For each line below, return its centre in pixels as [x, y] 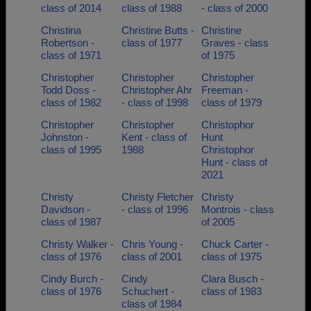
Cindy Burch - [72, 279]
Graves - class [235, 43]
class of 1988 [151, 8]
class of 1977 [151, 43]
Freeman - [225, 90]
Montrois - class [238, 209]
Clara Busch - [233, 279]
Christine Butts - [158, 30]
